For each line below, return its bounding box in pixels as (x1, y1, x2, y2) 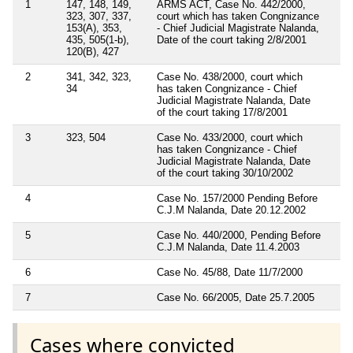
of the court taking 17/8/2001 (157, 106, 288, 119)
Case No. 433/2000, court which (157, 132, 303, 144)
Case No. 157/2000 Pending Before (157, 192, 318, 205)
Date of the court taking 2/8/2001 (157, 34, 307, 46)
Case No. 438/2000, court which (157, 71, 303, 84)
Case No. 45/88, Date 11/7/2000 (157, 266, 303, 279)
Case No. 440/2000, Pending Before (157, 229, 321, 242)
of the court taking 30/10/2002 (157, 167, 293, 180)
